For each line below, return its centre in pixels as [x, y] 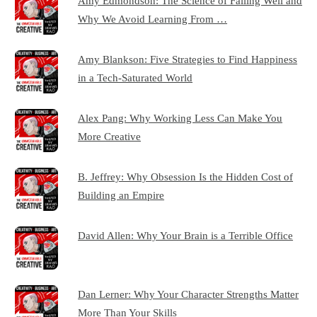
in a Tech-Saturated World [136, 77]
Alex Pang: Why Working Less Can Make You [180, 117]
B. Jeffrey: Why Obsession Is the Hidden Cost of [186, 176]
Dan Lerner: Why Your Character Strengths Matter [189, 294]
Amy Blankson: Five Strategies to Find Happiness [188, 59]
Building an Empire [121, 195]
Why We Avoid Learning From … [153, 19]
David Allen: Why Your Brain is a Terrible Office [186, 235]
